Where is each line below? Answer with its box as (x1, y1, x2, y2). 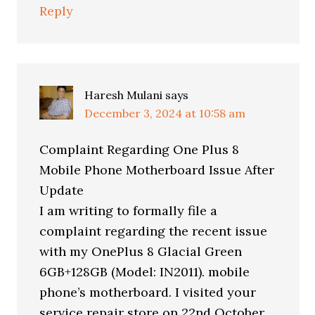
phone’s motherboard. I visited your (39, 284, 257, 300)
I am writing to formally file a (39, 202, 218, 219)
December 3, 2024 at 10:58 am (84, 106, 246, 120)
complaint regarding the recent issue (39, 223, 268, 239)
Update (39, 182, 84, 198)
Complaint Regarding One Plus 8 (39, 141, 240, 157)
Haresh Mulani (84, 88, 163, 102)
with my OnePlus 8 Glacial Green (39, 243, 243, 259)
